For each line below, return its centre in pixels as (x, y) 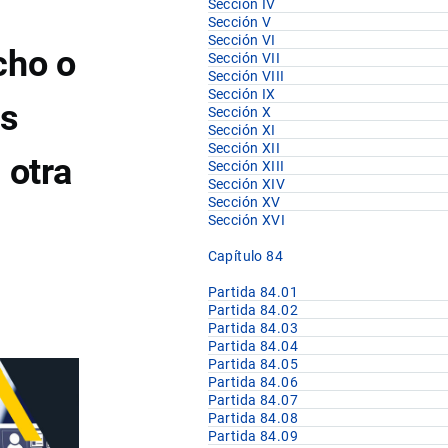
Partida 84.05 (253, 364)
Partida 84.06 (253, 382)
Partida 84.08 (253, 418)
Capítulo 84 (245, 256)
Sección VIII (246, 76)
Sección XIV (246, 184)
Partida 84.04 (253, 346)
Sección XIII (246, 166)
